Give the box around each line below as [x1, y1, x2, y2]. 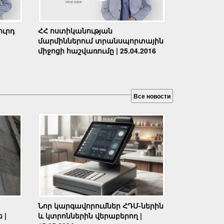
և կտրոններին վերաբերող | [38, 210, 142, 220]
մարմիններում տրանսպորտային [38, 35, 163, 45]
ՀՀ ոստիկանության [38, 25, 112, 35]
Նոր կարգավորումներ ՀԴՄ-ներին [38, 200, 163, 210]
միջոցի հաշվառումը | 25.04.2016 [38, 45, 156, 55]
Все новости [133, 91, 170, 100]
